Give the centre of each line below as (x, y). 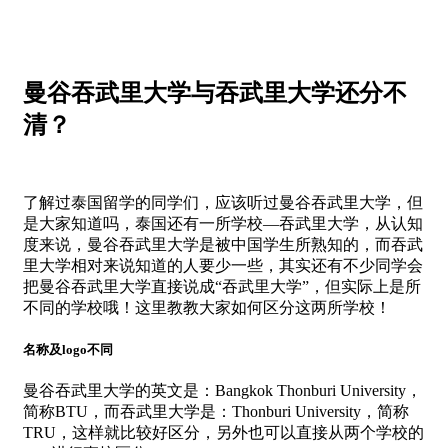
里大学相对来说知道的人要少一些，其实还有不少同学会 (223, 265)
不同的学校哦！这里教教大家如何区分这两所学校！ (207, 307)
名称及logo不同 (68, 350)
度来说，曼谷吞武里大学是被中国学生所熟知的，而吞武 (223, 244)
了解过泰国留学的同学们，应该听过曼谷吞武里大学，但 (223, 202)
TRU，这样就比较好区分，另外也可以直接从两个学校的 (223, 433)
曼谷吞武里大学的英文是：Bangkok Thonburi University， (222, 391)
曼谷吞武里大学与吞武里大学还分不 (215, 92)
